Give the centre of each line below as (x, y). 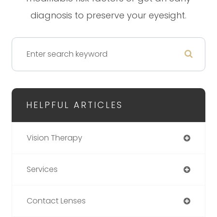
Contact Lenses (56, 201)
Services (42, 169)
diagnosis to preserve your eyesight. (108, 15)
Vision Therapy (54, 138)
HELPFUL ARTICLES (75, 105)
